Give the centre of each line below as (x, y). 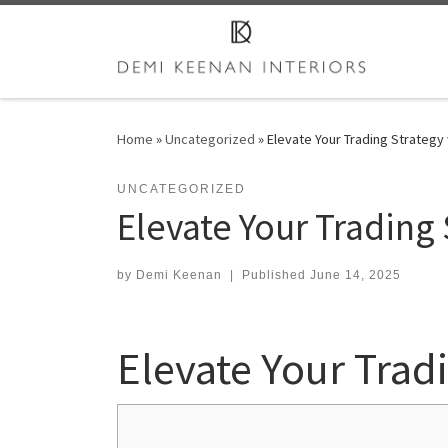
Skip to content (75, 28)
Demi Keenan (179, 274)
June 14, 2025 (355, 274)
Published (275, 274)
